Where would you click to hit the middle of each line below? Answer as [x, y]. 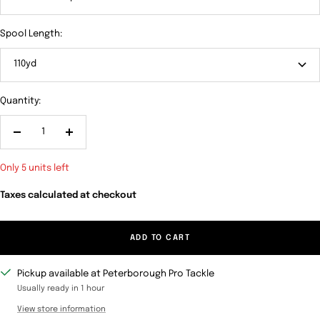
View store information [61, 309]
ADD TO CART [160, 237]
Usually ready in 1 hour [61, 288]
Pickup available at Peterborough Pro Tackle [116, 274]
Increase [88, 139]
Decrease [37, 139]
